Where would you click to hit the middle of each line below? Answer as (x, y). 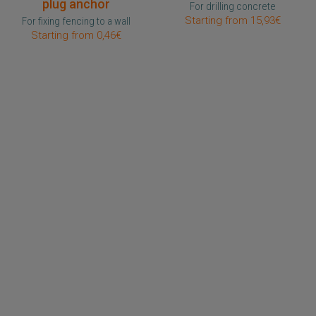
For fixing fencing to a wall (77, 21)
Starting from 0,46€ (77, 35)
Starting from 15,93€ (232, 20)
